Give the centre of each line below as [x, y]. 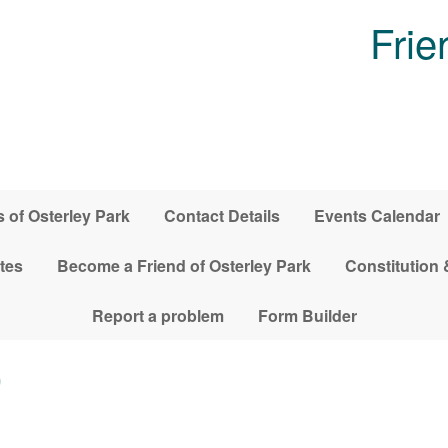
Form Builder [307, 315]
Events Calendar [376, 215]
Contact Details [221, 215]
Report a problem [157, 315]
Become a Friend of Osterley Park [183, 265]
